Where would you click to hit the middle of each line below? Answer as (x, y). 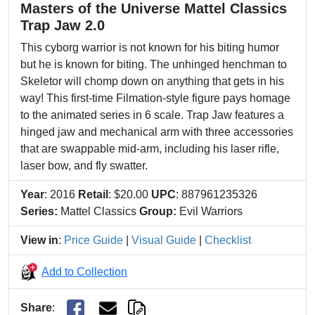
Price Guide (94, 240)
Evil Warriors (210, 211)
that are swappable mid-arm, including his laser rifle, (150, 149)
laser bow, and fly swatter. (84, 166)
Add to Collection (84, 271)
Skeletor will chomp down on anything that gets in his (152, 81)
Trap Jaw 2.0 (63, 25)
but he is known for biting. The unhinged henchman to (154, 64)
